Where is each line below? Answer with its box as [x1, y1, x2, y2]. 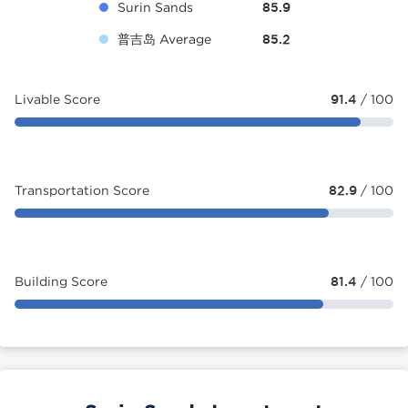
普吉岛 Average [117, 32, 211, 46]
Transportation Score [15, 183, 149, 197]
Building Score [15, 274, 107, 288]
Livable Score [15, 92, 100, 106]
